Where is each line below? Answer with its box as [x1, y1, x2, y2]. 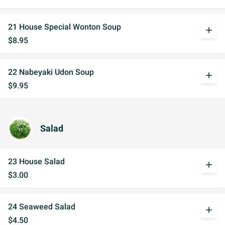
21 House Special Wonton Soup [8, 22, 121, 32]
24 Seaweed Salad [8, 202, 75, 211]
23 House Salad [8, 157, 65, 166]
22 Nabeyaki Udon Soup [8, 67, 94, 77]
